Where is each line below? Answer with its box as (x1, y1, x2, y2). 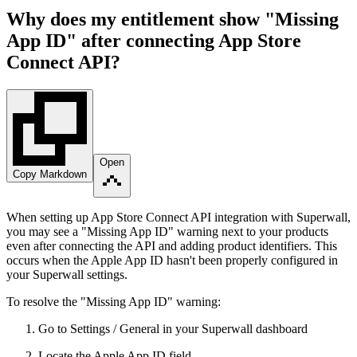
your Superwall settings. (6, 268, 127, 281)
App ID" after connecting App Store (6, 30, 301, 52)
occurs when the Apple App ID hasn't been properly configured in (6, 253, 338, 267)
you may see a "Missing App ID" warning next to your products (6, 225, 328, 238)
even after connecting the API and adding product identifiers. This (6, 239, 337, 253)
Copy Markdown (13, 168, 87, 180)
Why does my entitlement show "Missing (6, 9, 339, 30)
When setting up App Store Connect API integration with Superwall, (6, 210, 351, 224)
